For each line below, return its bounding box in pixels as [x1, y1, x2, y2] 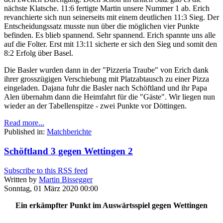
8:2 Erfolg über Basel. [4, 49, 73, 58]
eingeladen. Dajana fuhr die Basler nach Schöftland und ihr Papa [4, 84, 207, 93]
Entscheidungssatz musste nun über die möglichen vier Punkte [4, 22, 199, 31]
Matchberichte [47, 127, 92, 136]
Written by [4, 175, 39, 184]
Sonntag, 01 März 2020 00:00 [4, 184, 98, 193]
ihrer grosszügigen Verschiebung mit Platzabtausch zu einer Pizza [4, 75, 209, 84]
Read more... [4, 118, 44, 127]
